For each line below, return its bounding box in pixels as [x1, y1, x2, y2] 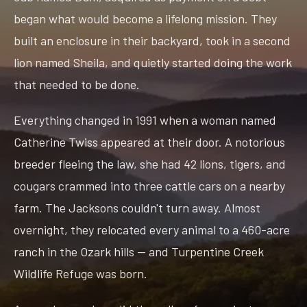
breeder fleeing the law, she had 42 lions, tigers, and [14, 156, 286, 171]
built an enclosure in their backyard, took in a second [14, 32, 291, 48]
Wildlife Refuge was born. [14, 265, 147, 281]
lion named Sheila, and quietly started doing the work [14, 54, 292, 70]
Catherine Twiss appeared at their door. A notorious [14, 134, 285, 149]
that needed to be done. [14, 76, 140, 92]
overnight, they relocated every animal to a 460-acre [14, 221, 290, 237]
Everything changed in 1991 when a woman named [14, 112, 276, 127]
